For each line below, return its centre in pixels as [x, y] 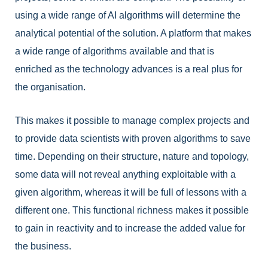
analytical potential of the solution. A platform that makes [133, 33]
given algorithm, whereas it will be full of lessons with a [131, 192]
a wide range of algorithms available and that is [115, 51]
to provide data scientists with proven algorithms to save [133, 138]
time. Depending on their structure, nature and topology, [132, 156]
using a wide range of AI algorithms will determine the [128, 16]
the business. [43, 246]
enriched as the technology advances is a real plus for [129, 69]
